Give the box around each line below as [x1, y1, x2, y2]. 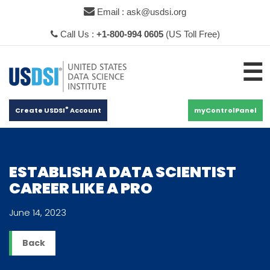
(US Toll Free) [163, 29, 220, 39]
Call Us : [57, 29, 96, 39]
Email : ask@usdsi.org [95, 7, 186, 17]
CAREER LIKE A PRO [9, 178, 152, 199]
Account [69, 105, 101, 115]
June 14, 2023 [9, 206, 66, 219]
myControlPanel [194, 105, 257, 115]
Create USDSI [15, 105, 65, 115]
